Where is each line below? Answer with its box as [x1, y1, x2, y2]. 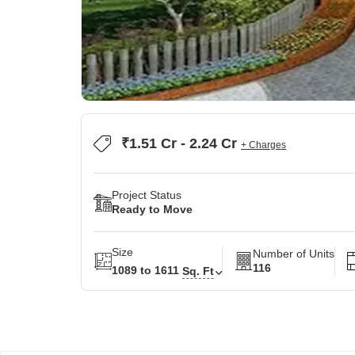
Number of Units [253, 247, 334, 260]
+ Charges [241, 139, 286, 151]
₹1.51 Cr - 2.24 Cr [121, 136, 241, 151]
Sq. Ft [182, 264, 214, 277]
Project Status [112, 189, 181, 201]
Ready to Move [112, 203, 193, 216]
